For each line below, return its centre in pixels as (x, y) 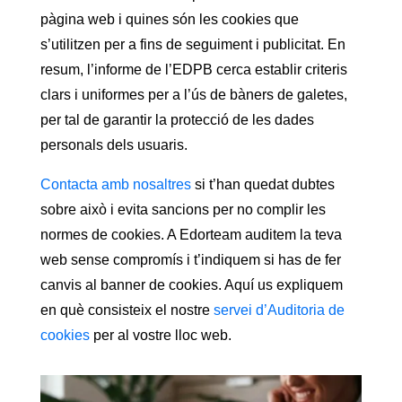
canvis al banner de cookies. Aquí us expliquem (191, 284)
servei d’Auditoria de (279, 310)
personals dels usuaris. (114, 144)
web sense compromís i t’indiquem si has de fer (190, 259)
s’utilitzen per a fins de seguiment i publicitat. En (192, 44)
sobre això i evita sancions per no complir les (183, 209)
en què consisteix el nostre (127, 310)
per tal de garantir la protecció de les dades (177, 119)
